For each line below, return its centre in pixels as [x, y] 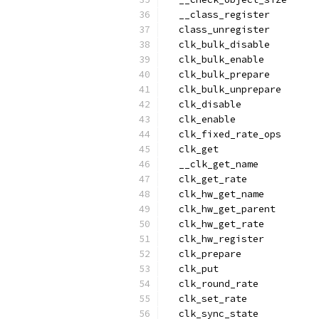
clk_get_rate [207, 179]
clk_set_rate [207, 299]
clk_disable [204, 104]
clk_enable [202, 119]
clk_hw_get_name [216, 194]
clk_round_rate [213, 284]
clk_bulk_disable [219, 45]
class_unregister [219, 30]
